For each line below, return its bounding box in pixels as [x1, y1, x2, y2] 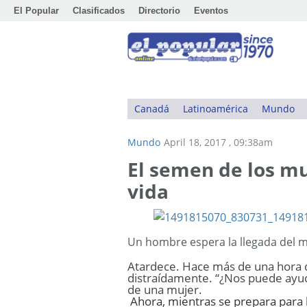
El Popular [14, 5, 59, 16]
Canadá [134, 102, 169, 115]
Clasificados [73, 5, 125, 16]
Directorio [138, 5, 180, 16]
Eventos [194, 5, 228, 16]
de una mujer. [127, 282, 202, 297]
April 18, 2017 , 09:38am [164, 136, 273, 149]
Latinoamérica [183, 102, 248, 115]
